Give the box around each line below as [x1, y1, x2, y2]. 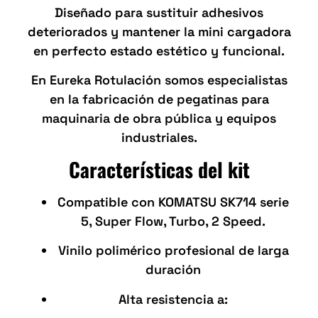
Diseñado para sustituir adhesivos [55, 4, 263, 21]
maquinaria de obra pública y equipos [42, 110, 276, 127]
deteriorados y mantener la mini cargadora [27, 23, 291, 40]
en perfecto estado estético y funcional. [33, 43, 285, 59]
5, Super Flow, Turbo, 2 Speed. [81, 212, 265, 229]
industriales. [121, 129, 197, 146]
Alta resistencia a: [119, 290, 228, 307]
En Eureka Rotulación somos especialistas [31, 72, 287, 89]
